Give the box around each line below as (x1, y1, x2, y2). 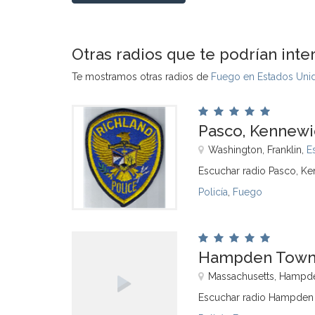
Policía (198, 186, 228, 198)
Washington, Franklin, (208, 144, 307, 155)
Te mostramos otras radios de (72, 71, 211, 82)
